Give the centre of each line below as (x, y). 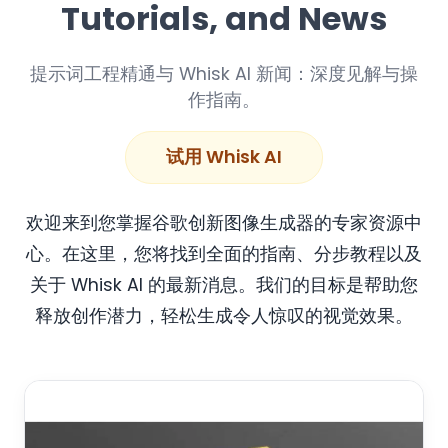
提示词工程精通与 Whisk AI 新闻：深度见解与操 (224, 74)
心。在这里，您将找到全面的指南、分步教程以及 (224, 254)
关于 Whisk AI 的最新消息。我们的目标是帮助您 (224, 285)
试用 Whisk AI (224, 157)
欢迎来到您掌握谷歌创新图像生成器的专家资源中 (224, 223)
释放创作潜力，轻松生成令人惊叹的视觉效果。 (224, 316)
